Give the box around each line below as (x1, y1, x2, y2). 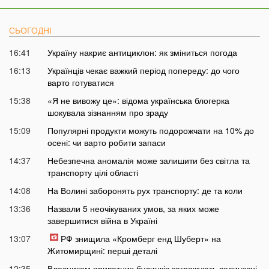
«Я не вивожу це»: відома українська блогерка (47, 94, 229, 107)
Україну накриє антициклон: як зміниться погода (47, 46, 237, 59)
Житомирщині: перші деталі (47, 244, 157, 257)
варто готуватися (47, 76, 114, 89)
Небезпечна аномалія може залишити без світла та (47, 154, 250, 167)
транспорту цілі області (47, 166, 138, 179)
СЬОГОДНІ (9, 24, 52, 37)
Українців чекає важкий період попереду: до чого (47, 64, 240, 77)
